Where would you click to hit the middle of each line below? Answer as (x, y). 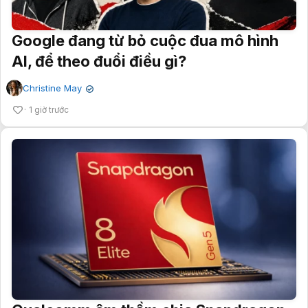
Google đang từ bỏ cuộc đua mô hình (145, 41)
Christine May (52, 88)
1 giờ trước (49, 110)
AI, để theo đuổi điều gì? (99, 62)
